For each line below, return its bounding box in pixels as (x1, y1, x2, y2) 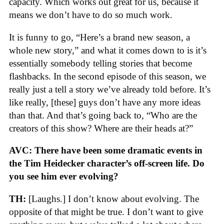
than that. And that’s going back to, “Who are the (9, 109, 197, 120)
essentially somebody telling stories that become (9, 57, 192, 68)
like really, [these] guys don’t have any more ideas (9, 96, 200, 107)
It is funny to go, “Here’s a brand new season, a (9, 31, 190, 42)
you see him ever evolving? (9, 171, 118, 182)
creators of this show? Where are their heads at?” (9, 122, 193, 133)
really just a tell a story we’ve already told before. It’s (9, 83, 210, 94)
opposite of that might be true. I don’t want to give (9, 206, 203, 217)
